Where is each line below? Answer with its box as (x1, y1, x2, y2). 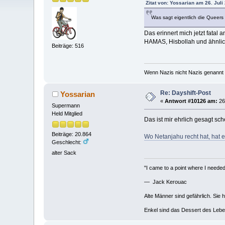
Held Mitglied (52, 110, 83, 117)
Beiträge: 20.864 (52, 131, 92, 137)
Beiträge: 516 (52, 43, 84, 49)
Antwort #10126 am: (165, 98, 218, 104)
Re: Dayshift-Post (160, 89, 211, 97)
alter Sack (52, 149, 77, 156)
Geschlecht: (52, 139, 83, 145)
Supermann (52, 102, 80, 109)
